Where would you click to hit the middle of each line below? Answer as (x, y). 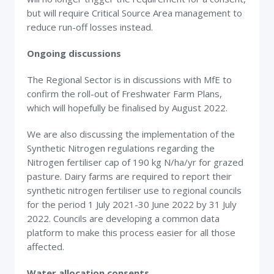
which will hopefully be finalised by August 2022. (127, 108)
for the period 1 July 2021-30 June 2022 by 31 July (132, 204)
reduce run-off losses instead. (90, 27)
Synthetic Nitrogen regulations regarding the (121, 148)
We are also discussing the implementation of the (131, 134)
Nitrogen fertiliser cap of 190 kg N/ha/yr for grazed (135, 162)
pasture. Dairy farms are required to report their (129, 176)
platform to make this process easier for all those (131, 232)
